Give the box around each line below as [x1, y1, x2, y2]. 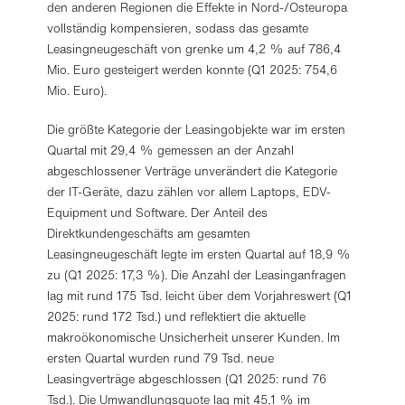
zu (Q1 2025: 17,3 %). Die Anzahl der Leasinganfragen [47, 267, 347, 284]
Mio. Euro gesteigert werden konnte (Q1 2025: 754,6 [47, 61, 338, 79]
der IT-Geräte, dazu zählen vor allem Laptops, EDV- [47, 184, 332, 201]
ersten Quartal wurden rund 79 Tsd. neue [47, 350, 275, 367]
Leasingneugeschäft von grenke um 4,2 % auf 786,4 [47, 41, 342, 58]
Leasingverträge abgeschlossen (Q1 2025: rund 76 [47, 371, 327, 388]
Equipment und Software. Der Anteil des [47, 204, 268, 221]
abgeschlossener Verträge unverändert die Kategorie [47, 163, 338, 180]
